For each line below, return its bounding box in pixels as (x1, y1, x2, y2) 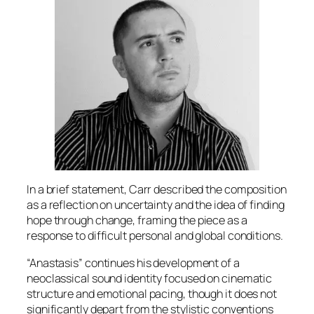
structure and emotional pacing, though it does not (27, 285, 277, 301)
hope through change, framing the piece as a (27, 212, 247, 228)
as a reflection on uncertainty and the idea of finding (27, 197, 285, 213)
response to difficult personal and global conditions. (27, 228, 283, 244)
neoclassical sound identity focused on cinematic (27, 270, 273, 286)
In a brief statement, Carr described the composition (27, 182, 287, 198)
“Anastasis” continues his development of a (27, 254, 240, 271)
